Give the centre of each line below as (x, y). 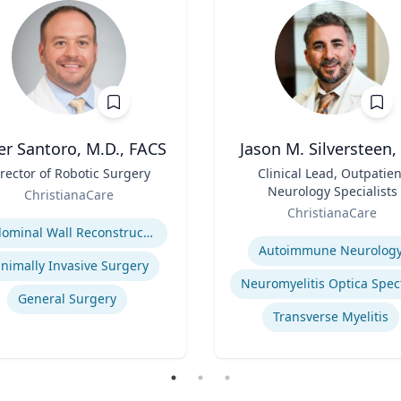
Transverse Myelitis (330, 316)
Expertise (245, 232)
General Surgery (67, 299)
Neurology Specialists (332, 191)
